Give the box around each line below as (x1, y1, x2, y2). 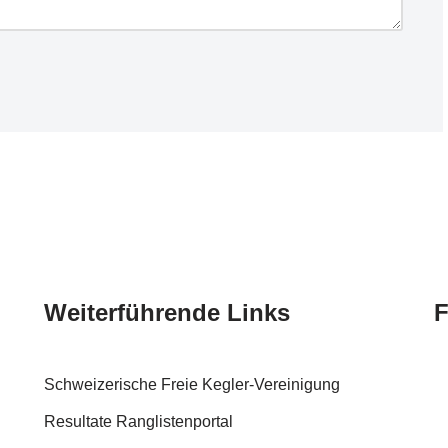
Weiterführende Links (44, 299, 290, 326)
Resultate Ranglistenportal (44, 413, 233, 430)
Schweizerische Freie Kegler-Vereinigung (44, 376, 340, 393)
